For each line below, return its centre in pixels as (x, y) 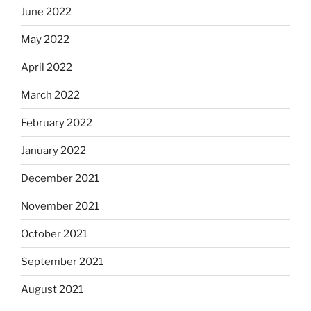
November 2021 (60, 206)
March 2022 (50, 95)
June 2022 (46, 11)
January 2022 (53, 150)
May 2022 (45, 39)
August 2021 (52, 289)
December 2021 (60, 178)
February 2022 (57, 123)
